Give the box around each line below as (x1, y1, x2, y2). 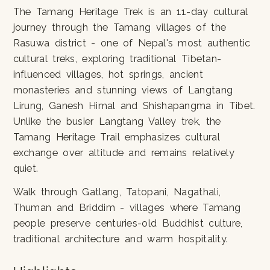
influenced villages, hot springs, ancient (13, 68, 203, 80)
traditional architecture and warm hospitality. (13, 233, 228, 245)
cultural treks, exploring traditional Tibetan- (13, 52, 222, 64)
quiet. (13, 162, 39, 174)
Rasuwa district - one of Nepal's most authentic (13, 37, 251, 49)
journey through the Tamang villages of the (13, 21, 227, 33)
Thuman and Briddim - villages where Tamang (13, 201, 241, 213)
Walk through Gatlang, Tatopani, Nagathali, (13, 186, 221, 198)
